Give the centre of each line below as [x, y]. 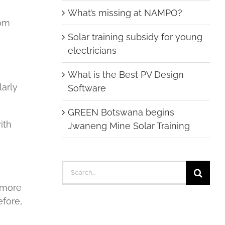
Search [76, 167]
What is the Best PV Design [126, 74]
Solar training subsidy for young [135, 37]
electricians [92, 50]
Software [87, 88]
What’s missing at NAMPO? [125, 13]
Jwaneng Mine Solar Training [129, 126]
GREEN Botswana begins [121, 112]
